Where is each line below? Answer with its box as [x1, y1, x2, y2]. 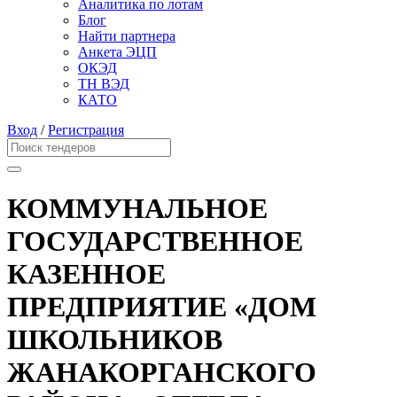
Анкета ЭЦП [78, 44, 157, 60]
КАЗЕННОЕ [7, 257, 166, 290]
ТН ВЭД [78, 76, 129, 92]
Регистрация [48, 122, 124, 138]
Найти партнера [78, 28, 175, 44]
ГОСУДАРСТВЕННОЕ [7, 224, 303, 257]
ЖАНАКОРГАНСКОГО [7, 355, 316, 388]
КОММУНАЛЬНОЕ [7, 191, 268, 224]
